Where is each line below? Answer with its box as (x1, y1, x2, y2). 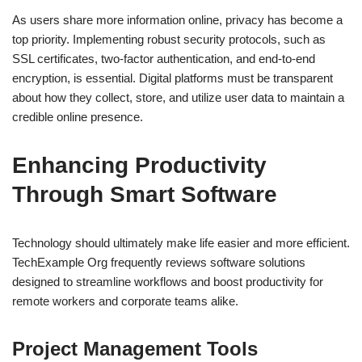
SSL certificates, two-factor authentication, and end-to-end (12, 52, 315, 66)
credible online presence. (12, 110, 143, 124)
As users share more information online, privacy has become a (12, 13, 343, 27)
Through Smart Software (12, 182, 277, 208)
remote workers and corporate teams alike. (12, 294, 238, 309)
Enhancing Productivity (12, 153, 267, 179)
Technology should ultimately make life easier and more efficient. (12, 236, 350, 250)
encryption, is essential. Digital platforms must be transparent (12, 71, 333, 86)
